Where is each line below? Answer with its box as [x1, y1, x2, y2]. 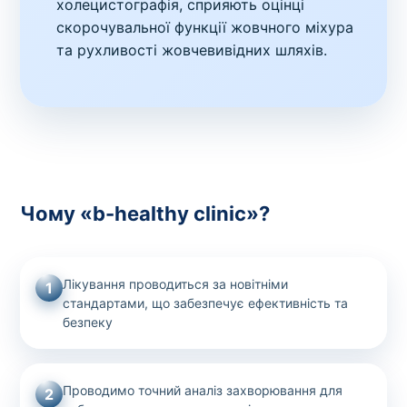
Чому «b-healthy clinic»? [20, 202, 271, 226]
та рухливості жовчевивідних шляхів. [56, 41, 328, 60]
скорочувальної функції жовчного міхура [56, 18, 354, 37]
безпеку [63, 314, 114, 331]
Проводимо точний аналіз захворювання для [63, 382, 343, 399]
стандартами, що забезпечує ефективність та [63, 295, 349, 312]
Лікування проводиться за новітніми [63, 276, 289, 293]
